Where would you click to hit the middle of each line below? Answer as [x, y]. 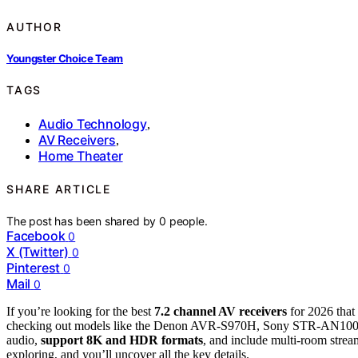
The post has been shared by [83, 221]
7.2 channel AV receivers [221, 312]
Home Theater [81, 155]
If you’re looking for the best [80, 312]
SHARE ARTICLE [59, 189]
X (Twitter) [38, 252]
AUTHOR [34, 26]
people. [188, 221]
